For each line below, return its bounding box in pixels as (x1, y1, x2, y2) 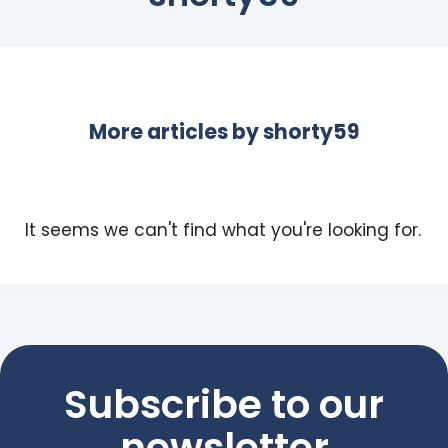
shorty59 (263, 117, 359, 146)
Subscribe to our (64, 376, 384, 432)
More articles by (89, 117, 263, 146)
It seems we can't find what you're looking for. (25, 217, 421, 242)
